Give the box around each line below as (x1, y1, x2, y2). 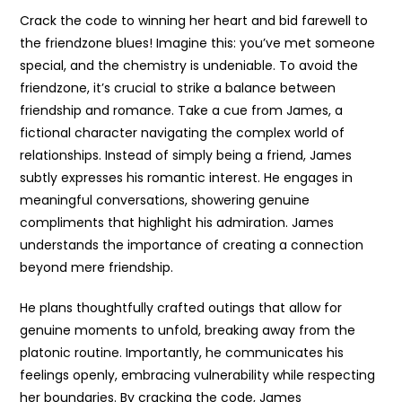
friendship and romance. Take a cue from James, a (20, 101, 344, 120)
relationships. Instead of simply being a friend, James (20, 146, 353, 165)
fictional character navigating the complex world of (20, 124, 345, 143)
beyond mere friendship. (20, 258, 174, 277)
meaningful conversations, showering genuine (20, 191, 310, 210)
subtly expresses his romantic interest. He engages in (20, 169, 354, 188)
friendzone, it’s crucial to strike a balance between (20, 79, 336, 98)
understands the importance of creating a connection (20, 236, 364, 255)
